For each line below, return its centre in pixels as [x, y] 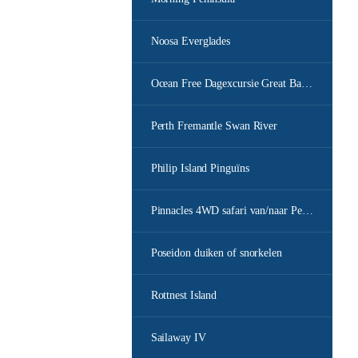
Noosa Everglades [191, 41]
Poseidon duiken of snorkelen [216, 253]
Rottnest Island [184, 295]
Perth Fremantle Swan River [214, 126]
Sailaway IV [178, 338]
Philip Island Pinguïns [200, 168]
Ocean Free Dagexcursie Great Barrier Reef [306, 84]
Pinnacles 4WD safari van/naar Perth [307, 211]
